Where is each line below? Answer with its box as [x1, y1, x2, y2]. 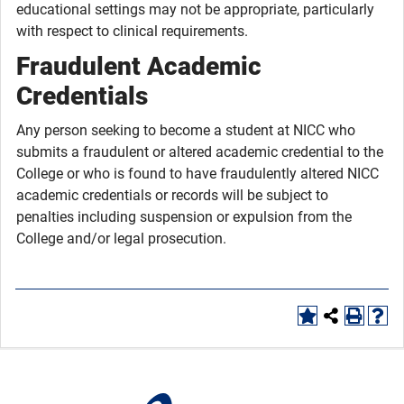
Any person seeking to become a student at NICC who [16, 122, 355, 139]
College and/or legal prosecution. [16, 230, 226, 247]
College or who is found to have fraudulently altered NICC [16, 165, 379, 182]
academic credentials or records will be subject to [16, 187, 328, 204]
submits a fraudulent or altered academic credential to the [16, 143, 383, 161]
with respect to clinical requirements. [16, 23, 248, 40]
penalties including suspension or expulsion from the [16, 208, 352, 225]
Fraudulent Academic [16, 51, 262, 81]
